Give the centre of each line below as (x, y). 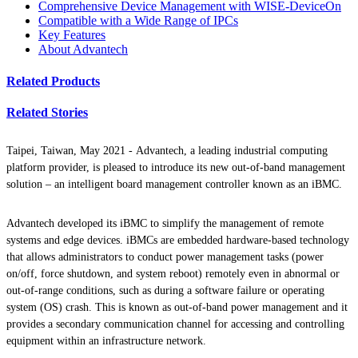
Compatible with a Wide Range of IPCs (138, 21)
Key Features (72, 35)
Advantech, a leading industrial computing (232, 151)
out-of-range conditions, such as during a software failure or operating (165, 291)
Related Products (53, 81)
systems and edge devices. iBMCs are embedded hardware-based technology (178, 241)
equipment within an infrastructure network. (106, 341)
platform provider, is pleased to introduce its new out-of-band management (176, 168)
